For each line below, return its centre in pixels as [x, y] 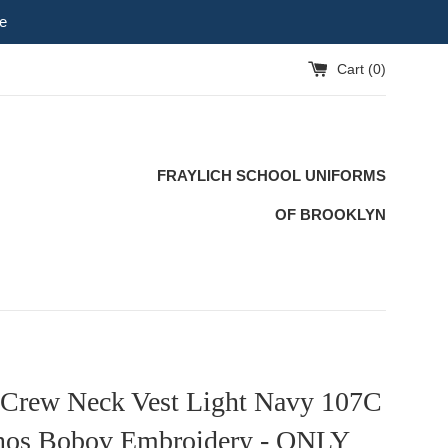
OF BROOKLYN [330, 214]
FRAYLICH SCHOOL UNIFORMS [271, 175]
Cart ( [355, 69]
